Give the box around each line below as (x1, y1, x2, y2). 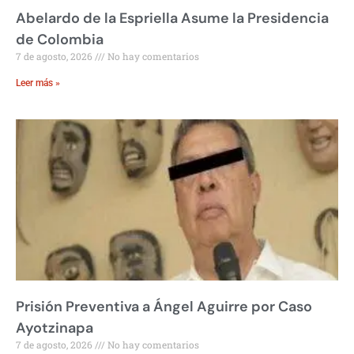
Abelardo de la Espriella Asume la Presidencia (16, 9, 329, 28)
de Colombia (16, 30, 104, 50)
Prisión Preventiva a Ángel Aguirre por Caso (16, 297, 312, 317)
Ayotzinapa (16, 318, 93, 338)
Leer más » (16, 77, 60, 89)
